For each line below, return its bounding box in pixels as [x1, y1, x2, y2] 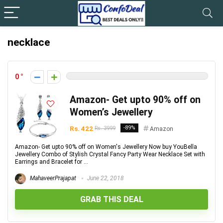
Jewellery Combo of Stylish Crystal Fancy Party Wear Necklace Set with [15, 151, 205, 158]
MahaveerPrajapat [28, 175, 76, 182]
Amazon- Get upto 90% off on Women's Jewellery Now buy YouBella [15, 143, 197, 150]
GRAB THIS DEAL [80, 195, 143, 204]
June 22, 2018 [86, 175, 124, 182]
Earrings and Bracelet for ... [15, 158, 88, 165]
